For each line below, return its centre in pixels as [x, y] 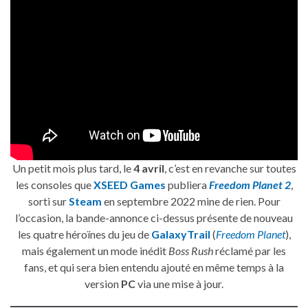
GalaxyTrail [180, 234]
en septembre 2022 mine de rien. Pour [191, 201]
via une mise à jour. [179, 284]
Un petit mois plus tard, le [73, 168]
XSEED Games [129, 185]
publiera [187, 185]
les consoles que [54, 185]
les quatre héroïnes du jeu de [84, 234]
